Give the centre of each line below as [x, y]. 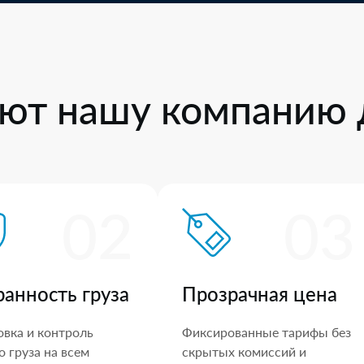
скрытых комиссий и [244, 351]
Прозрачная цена [260, 294]
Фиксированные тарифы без [266, 332]
